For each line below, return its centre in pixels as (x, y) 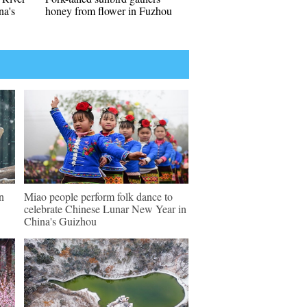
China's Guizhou (60, 221)
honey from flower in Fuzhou (109, 11)
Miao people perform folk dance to (98, 196)
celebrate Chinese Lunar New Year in (105, 209)
